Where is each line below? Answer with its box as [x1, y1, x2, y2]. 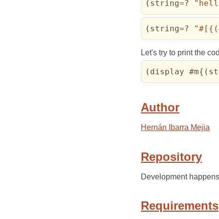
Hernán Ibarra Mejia [141, 123, 210, 131]
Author [141, 100, 179, 114]
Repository [141, 150, 202, 163]
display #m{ [150, 67, 204, 77]
